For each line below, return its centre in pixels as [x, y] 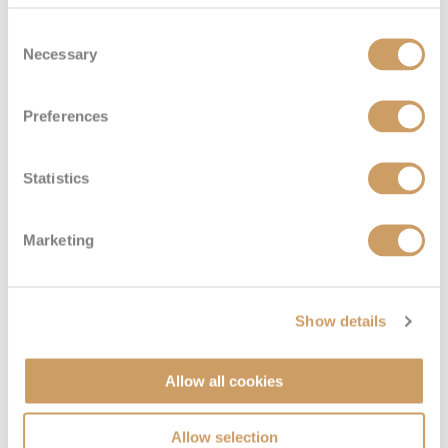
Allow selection [224, 437]
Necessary [60, 54]
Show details [341, 321]
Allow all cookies [224, 380]
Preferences [66, 116]
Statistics [56, 178]
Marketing [58, 240]
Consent [35, 33]
